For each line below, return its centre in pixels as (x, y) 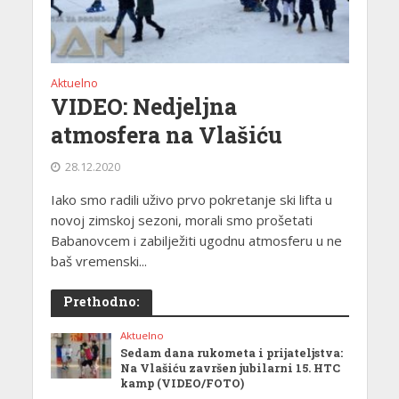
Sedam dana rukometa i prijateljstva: (232, 352)
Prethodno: (101, 301)
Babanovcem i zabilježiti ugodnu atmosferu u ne (196, 240)
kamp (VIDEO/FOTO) (183, 383)
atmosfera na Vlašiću (166, 134)
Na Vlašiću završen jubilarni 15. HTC (231, 367)
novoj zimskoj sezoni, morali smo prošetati (181, 220)
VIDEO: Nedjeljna (143, 106)
